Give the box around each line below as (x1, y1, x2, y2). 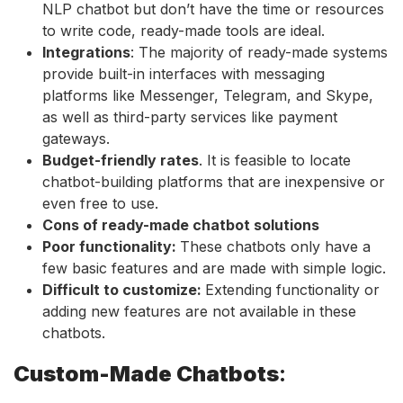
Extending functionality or (205, 280, 380, 299)
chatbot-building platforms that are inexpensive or (42, 172, 385, 191)
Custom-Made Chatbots (13, 360, 279, 387)
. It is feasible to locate (199, 150, 351, 169)
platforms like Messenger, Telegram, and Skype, (42, 85, 373, 104)
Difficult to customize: (42, 280, 205, 299)
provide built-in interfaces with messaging (42, 64, 325, 83)
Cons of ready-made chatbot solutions (42, 215, 319, 234)
